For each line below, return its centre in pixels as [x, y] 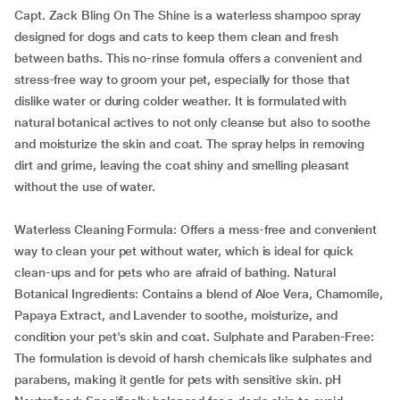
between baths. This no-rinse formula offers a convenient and [188, 58]
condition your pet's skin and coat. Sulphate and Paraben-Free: [195, 337]
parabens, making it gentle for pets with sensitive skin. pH [178, 379]
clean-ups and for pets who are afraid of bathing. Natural [175, 272]
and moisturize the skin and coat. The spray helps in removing [190, 144]
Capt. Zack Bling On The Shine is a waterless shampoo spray [188, 15]
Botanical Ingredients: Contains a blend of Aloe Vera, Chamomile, [199, 294]
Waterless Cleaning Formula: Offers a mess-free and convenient [196, 229]
